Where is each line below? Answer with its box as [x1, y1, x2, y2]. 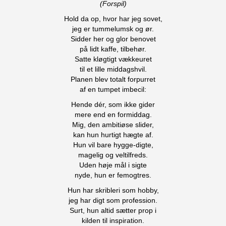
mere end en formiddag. [74, 110, 152, 119]
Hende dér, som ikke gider [71, 100, 155, 108]
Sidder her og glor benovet [70, 35, 156, 43]
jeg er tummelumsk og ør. [72, 25, 154, 33]
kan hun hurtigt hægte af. [73, 131, 153, 139]
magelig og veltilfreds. [78, 151, 148, 159]
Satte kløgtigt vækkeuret [74, 55, 152, 63]
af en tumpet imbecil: [80, 85, 146, 93]
